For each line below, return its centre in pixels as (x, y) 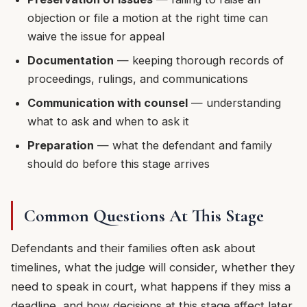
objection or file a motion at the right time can (148, 17)
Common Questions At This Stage (144, 215)
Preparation (61, 145)
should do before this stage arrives (119, 163)
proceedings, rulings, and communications (138, 78)
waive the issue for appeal (96, 36)
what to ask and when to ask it (108, 121)
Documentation (71, 60)
